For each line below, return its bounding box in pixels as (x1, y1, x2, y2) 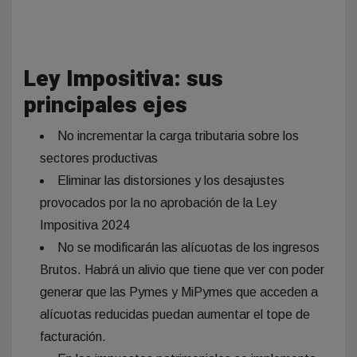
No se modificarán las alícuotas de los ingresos (57, 241, 320, 255)
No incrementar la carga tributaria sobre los (57, 129, 299, 143)
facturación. (40, 330, 106, 344)
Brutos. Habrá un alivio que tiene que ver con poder (40, 263, 324, 277)
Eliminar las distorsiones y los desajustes (57, 174, 284, 188)
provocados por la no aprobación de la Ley (40, 196, 277, 210)
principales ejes (24, 89, 187, 123)
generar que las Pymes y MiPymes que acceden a (40, 285, 318, 300)
